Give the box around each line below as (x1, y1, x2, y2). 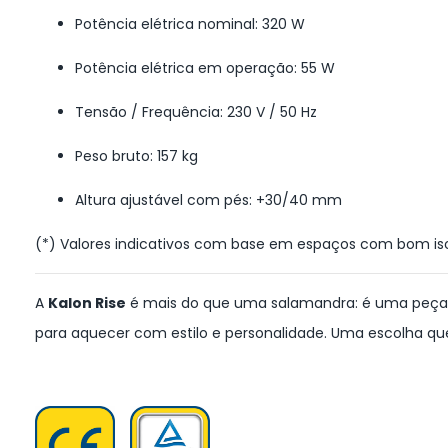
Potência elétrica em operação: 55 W (75, 58, 335, 79)
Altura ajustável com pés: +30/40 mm (75, 190, 342, 211)
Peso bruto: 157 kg (75, 146, 198, 167)
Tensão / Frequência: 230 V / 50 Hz (75, 102, 317, 123)
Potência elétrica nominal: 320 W (75, 14, 305, 35)
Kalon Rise (48, 293, 126, 314)
